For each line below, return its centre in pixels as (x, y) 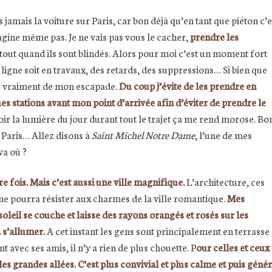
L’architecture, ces (225, 181)
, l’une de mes (223, 135)
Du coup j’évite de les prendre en (188, 86)
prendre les (214, 36)
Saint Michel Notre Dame (143, 135)
